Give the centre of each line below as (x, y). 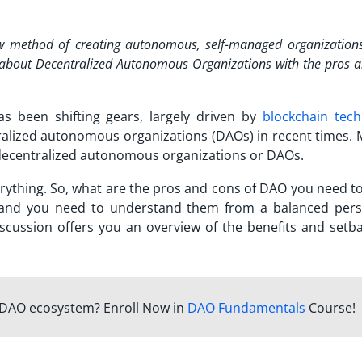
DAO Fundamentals (246, 307)
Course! (330, 307)
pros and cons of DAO (220, 188)
